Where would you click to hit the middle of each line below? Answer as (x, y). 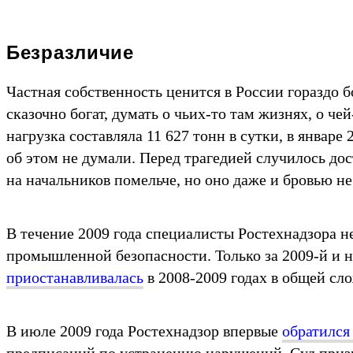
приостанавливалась (75, 277)
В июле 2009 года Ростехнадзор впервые (144, 331)
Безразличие (70, 52)
